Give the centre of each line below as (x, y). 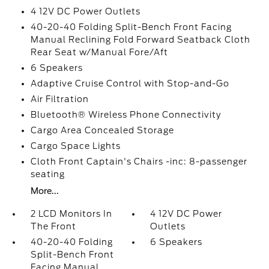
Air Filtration (59, 99)
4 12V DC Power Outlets (85, 11)
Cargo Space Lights (75, 146)
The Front (53, 226)
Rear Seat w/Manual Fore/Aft (99, 52)
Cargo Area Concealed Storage (102, 130)
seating (47, 174)
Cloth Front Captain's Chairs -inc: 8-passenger (139, 162)
